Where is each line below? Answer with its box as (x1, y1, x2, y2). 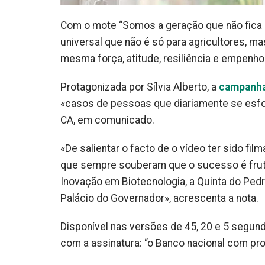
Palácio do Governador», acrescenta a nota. (60, 192, 258, 204)
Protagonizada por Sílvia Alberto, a (60, 81, 219, 93)
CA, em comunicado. (60, 114, 154, 126)
